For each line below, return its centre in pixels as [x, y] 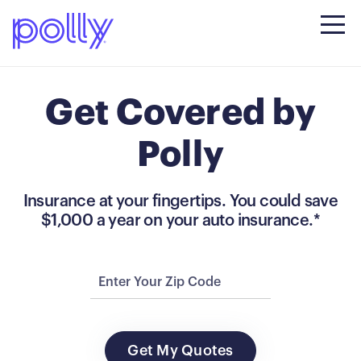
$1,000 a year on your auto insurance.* [180, 221]
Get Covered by [180, 113]
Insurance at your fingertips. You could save [180, 201]
